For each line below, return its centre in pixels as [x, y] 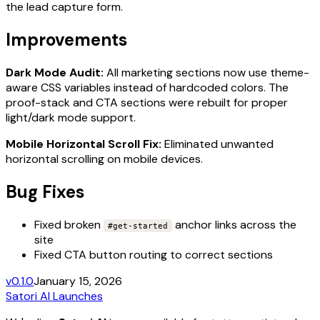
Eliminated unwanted [217, 144]
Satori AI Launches [54, 296]
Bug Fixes [45, 191]
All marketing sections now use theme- [206, 72]
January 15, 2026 [78, 281]
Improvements [66, 40]
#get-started [138, 225]
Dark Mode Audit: [55, 72]
